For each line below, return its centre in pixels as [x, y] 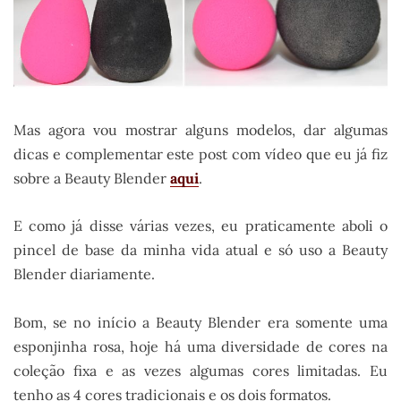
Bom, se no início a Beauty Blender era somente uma [200, 322]
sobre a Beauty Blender [92, 178]
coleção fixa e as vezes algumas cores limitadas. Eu [200, 370]
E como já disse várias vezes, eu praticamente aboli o [200, 226]
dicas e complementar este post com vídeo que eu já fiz [200, 154]
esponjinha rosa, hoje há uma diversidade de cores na [200, 346]
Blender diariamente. [84, 274]
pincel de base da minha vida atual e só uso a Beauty [200, 250]
